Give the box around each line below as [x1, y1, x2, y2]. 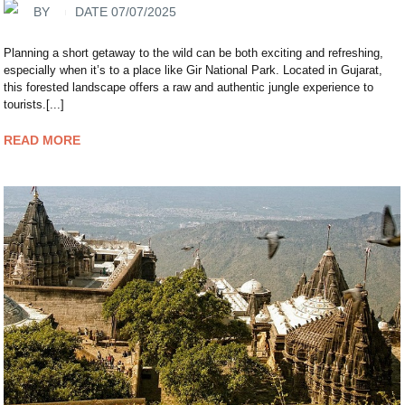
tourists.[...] [4, 97, 65, 111]
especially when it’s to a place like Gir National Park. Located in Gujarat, [4, 62, 383, 77]
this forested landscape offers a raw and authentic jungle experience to [4, 80, 374, 94]
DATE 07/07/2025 [75, 5, 177, 20]
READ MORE [4, 132, 81, 147]
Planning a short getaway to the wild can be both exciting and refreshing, [4, 45, 384, 60]
